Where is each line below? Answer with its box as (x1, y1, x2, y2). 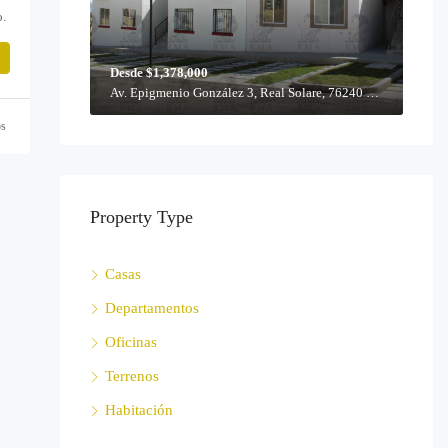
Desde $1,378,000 (109, 64, 208, 80)
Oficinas (104, 333, 157, 350)
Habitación (104, 401, 173, 418)
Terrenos (104, 367, 159, 384)
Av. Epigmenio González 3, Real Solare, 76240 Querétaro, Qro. (365, 84, 379, 100)
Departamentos (104, 299, 199, 316)
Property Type (89, 206, 193, 227)
